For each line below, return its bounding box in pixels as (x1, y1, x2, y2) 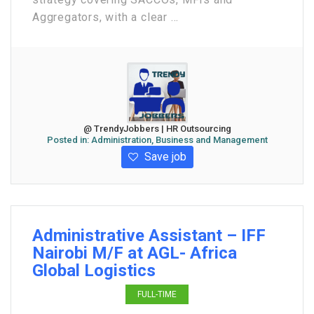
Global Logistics (32, 261, 156, 280)
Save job (141, 150, 186, 163)
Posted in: (46, 135, 91, 145)
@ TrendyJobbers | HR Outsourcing (83, 123, 231, 134)
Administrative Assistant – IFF (32, 226, 266, 245)
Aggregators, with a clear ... (32, 11, 179, 24)
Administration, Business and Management (90, 135, 268, 145)
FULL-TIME (137, 289, 177, 299)
